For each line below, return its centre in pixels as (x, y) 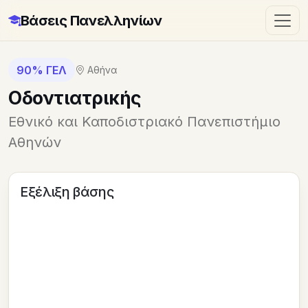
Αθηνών (35, 143)
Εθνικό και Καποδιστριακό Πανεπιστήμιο (144, 122)
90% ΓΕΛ (42, 70)
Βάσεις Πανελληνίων (91, 20)
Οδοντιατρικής (75, 98)
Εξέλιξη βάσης (67, 192)
